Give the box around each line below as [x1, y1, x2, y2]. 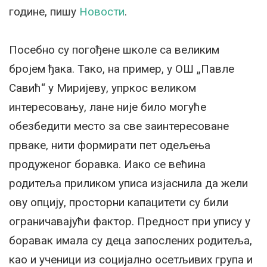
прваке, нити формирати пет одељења [9, 138, 210, 152]
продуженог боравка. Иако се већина [9, 157, 206, 171]
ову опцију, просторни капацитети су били [9, 195, 228, 209]
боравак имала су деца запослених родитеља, [9, 233, 252, 247]
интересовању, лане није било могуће [9, 100, 206, 114]
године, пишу [9, 4, 79, 18]
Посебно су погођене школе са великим [9, 42, 219, 57]
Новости [79, 4, 125, 18]
